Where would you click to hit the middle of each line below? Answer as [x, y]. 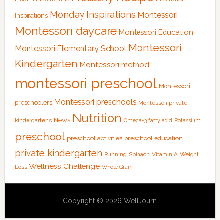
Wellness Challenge [64, 166]
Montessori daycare [66, 31]
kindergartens [33, 120]
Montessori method [114, 65]
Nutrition [97, 118]
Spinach [139, 154]
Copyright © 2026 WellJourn [110, 201]
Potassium [187, 120]
